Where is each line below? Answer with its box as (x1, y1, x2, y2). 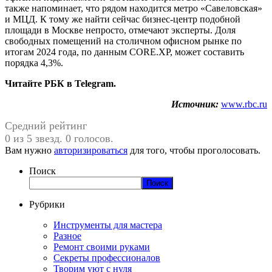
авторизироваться (54, 144, 127, 155)
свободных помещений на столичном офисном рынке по (5, 35, 242, 46)
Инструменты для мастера (53, 219, 162, 230)
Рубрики (29, 199, 65, 209)
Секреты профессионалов (53, 252, 160, 263)
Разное (53, 230, 81, 241)
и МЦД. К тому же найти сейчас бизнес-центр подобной (5, 13, 240, 24)
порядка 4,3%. (5, 57, 63, 68)
